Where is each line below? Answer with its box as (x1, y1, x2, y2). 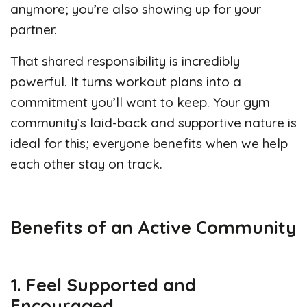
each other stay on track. (10, 155, 162, 172)
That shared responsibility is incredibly (10, 52, 240, 69)
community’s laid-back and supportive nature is (10, 114, 297, 131)
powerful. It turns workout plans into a (10, 73, 241, 90)
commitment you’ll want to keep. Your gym (10, 93, 270, 110)
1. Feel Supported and (10, 273, 196, 295)
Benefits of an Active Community (10, 215, 297, 238)
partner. (10, 21, 57, 38)
